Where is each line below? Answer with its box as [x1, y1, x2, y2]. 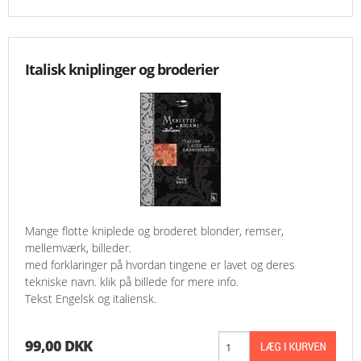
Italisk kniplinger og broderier [25, 60, 218, 80]
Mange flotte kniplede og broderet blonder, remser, [25, 223, 284, 239]
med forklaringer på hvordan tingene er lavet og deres [25, 257, 295, 273]
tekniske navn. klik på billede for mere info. [25, 274, 239, 290]
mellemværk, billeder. [25, 240, 131, 256]
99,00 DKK [25, 336, 92, 356]
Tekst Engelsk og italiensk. [25, 291, 156, 307]
